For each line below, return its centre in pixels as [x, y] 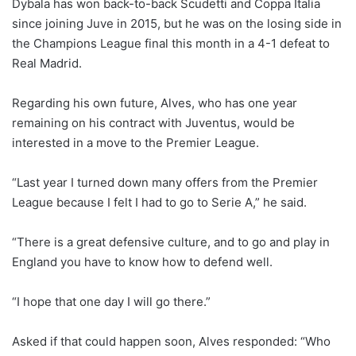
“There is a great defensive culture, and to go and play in [171, 242]
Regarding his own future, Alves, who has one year [155, 103]
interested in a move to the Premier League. [135, 142]
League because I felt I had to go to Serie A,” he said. [159, 202]
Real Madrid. [47, 63]
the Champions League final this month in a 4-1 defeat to [171, 43]
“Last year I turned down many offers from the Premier [165, 182]
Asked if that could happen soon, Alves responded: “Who [171, 341]
